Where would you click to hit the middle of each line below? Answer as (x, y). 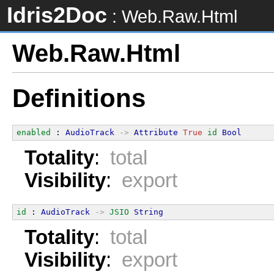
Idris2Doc (57, 15)
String (149, 212)
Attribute (156, 132)
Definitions (79, 98)
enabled (34, 132)
